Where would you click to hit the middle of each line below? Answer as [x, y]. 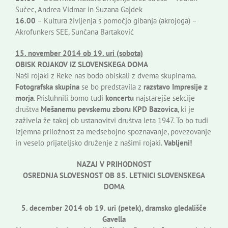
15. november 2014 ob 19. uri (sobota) [79, 53]
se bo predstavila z [111, 87]
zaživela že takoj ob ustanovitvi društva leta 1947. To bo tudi [112, 120]
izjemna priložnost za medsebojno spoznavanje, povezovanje [113, 131]
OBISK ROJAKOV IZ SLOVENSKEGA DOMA [82, 64]
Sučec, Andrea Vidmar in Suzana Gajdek [79, 9]
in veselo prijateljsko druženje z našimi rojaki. [90, 142]
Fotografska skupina [47, 87]
